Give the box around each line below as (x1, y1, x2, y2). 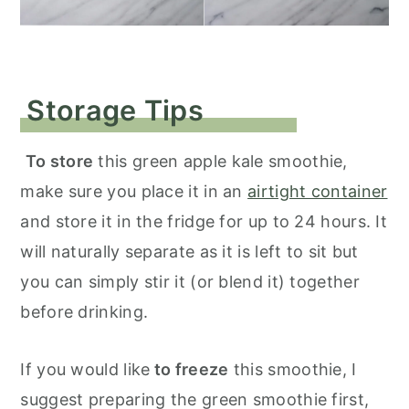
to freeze (150, 360, 229, 380)
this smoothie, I (228, 360, 357, 380)
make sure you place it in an (20, 182, 248, 202)
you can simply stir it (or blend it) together (20, 272, 360, 292)
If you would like (20, 360, 151, 380)
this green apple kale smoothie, (93, 152, 348, 172)
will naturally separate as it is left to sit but (20, 242, 359, 262)
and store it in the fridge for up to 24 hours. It (20, 212, 388, 232)
